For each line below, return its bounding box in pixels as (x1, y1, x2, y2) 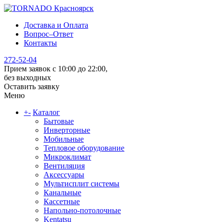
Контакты (24, 39, 57, 47)
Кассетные (44, 197, 80, 206)
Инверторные (44, 126, 90, 134)
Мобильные (44, 135, 84, 143)
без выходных (4, 73, 51, 82)
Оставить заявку (4, 82, 59, 91)
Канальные (44, 188, 81, 197)
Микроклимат (44, 153, 91, 161)
